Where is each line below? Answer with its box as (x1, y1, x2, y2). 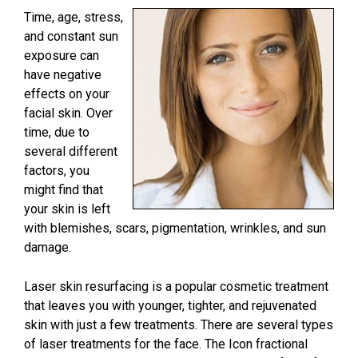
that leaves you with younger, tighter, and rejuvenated (24, 298, 316, 314)
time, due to (24, 125, 89, 141)
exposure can (24, 48, 99, 64)
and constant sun (24, 29, 118, 45)
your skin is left (24, 201, 110, 217)
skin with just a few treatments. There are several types (24, 317, 333, 333)
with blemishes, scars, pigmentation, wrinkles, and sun (24, 221, 326, 237)
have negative (24, 67, 101, 83)
